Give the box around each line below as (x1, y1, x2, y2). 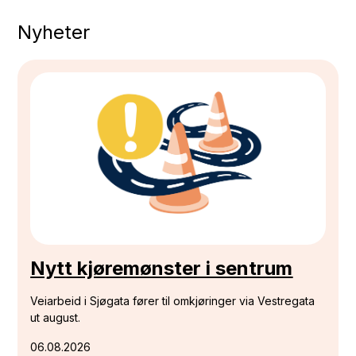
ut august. (30, 310, 81, 324)
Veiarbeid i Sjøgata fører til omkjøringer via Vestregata (30, 293, 315, 308)
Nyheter (17, 21, 91, 44)
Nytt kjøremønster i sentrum (30, 256, 293, 280)
